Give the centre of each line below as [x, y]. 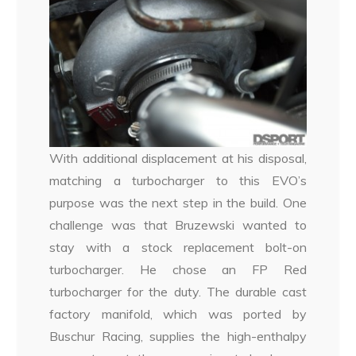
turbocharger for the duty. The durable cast [178, 291]
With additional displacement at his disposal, [178, 158]
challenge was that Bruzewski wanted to [178, 224]
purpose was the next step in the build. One [178, 202]
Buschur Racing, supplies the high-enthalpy [178, 336]
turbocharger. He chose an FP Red [178, 269]
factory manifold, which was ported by [178, 313]
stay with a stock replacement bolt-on [178, 247]
